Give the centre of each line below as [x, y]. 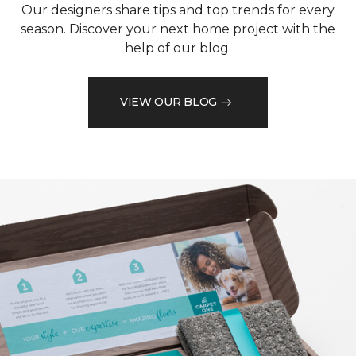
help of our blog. [178, 48]
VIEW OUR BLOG [168, 102]
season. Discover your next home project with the [178, 29]
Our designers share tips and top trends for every [178, 10]
